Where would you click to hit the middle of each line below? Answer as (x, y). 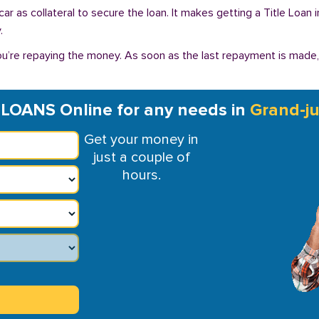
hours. (141, 175)
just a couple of (141, 157)
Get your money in (142, 140)
